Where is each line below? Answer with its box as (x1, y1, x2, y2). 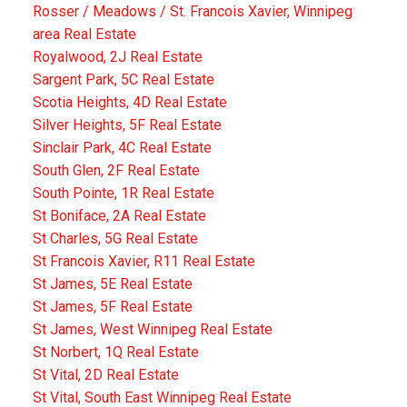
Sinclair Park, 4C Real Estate (32, 139, 212, 157)
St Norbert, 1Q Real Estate (32, 343, 199, 362)
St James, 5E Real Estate (32, 275, 193, 293)
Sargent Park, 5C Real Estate (32, 71, 214, 89)
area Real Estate (32, 25, 136, 44)
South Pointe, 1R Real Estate (32, 184, 214, 203)
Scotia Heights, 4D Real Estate (32, 94, 227, 112)
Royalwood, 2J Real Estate (32, 48, 203, 66)
